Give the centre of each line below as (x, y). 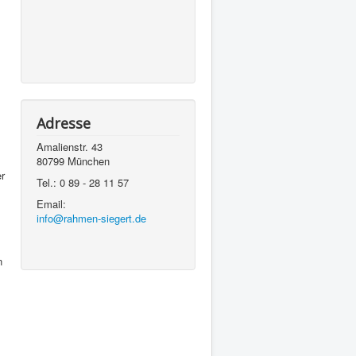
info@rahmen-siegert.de (91, 218)
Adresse (64, 123)
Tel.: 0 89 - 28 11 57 (83, 182)
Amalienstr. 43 (70, 147)
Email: (51, 204)
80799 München (73, 161)
